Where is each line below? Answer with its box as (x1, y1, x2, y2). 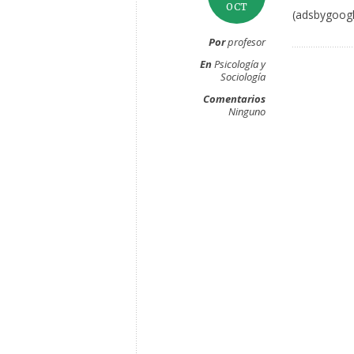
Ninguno (228, 104, 265, 119)
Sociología (220, 70, 265, 84)
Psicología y (214, 57, 265, 71)
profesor (225, 35, 265, 49)
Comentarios (203, 92, 265, 106)
